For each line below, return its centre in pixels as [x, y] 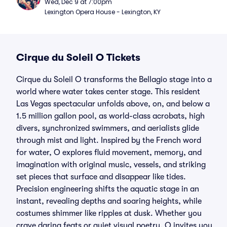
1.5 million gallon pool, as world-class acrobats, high [110, 116]
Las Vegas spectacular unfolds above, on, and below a [113, 104]
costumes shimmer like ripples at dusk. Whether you [109, 213]
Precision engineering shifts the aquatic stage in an [108, 189]
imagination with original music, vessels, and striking [111, 165]
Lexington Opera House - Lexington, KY [103, 12]
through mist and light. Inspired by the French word [109, 140]
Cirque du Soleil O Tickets [78, 58]
